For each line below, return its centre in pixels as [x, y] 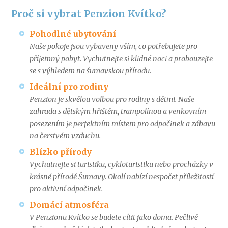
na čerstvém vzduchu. [65, 136]
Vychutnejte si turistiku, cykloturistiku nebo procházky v [121, 165]
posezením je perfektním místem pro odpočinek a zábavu [122, 124]
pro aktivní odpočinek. [66, 189]
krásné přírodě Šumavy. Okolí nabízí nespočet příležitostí [121, 177]
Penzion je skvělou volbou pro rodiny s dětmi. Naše [112, 99]
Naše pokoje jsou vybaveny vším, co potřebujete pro [113, 47]
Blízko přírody [60, 152]
